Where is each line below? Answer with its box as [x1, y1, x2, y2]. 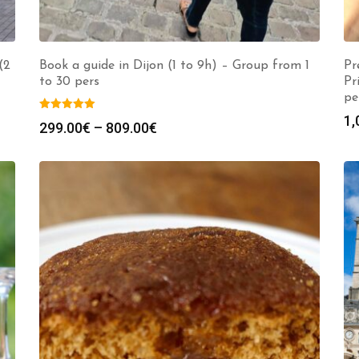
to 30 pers [39, 75, 99, 88]
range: [156, 137, 197, 154]
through [156, 174, 208, 191]
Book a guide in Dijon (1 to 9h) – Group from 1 [39, 59, 309, 72]
